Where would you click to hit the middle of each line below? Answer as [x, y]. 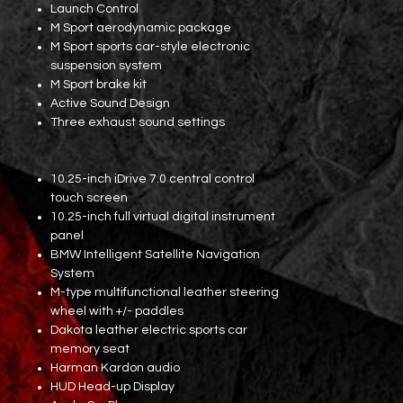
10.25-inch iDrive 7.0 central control [152, 179]
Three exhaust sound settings [138, 122]
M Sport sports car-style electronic [150, 47]
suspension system [106, 66]
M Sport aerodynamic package [141, 28]
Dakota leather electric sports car [149, 330]
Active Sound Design [110, 103]
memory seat [90, 349]
